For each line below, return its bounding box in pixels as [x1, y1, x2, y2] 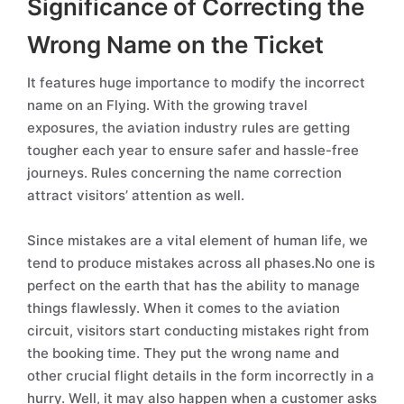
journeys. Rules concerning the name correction [27, 164, 342, 181]
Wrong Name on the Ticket [27, 31, 324, 59]
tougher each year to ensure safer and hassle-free [27, 142, 359, 159]
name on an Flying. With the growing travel [27, 96, 308, 114]
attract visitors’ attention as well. [27, 187, 244, 204]
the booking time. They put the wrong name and [27, 344, 339, 362]
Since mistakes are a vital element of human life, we [27, 232, 368, 249]
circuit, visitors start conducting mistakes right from [27, 322, 369, 339]
